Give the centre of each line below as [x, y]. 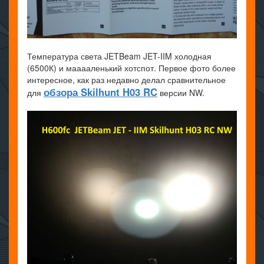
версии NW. [181, 93]
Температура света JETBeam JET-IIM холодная [119, 56]
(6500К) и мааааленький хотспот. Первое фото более [131, 68]
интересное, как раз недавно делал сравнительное [126, 80]
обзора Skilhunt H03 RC [100, 92]
